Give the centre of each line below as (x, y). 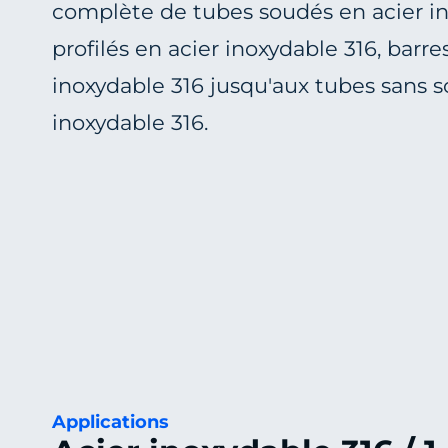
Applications (110, 422)
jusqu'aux (259, 85)
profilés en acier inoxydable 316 (214, 48)
